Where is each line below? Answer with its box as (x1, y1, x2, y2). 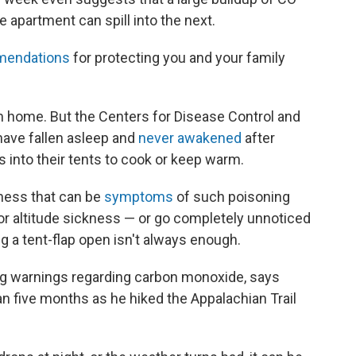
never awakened (138, 130, 242, 147)
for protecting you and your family (70, 49, 285, 67)
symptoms (104, 188, 173, 206)
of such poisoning (173, 188, 290, 206)
